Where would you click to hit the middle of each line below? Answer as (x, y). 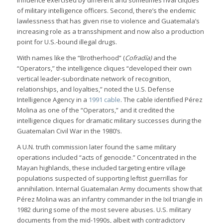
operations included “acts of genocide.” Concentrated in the (107, 158)
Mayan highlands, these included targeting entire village (101, 168)
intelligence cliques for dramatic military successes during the (109, 121)
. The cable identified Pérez (161, 100)
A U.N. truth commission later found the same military (96, 147)
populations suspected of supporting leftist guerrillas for (102, 178)
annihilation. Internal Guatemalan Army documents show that (109, 189)
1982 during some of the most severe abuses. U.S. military (104, 210)
